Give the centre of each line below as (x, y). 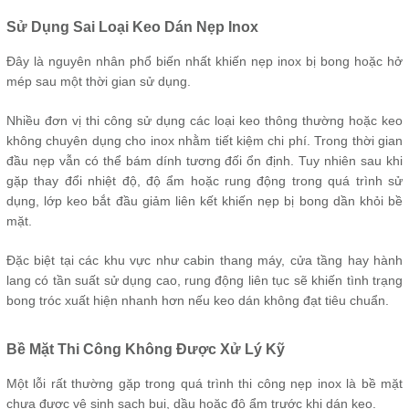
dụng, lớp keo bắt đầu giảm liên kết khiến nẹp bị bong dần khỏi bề (204, 201)
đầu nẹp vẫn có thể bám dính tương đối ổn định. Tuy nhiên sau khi (204, 161)
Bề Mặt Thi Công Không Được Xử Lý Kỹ (146, 349)
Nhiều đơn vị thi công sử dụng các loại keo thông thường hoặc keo (204, 121)
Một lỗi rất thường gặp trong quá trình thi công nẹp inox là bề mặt (204, 383)
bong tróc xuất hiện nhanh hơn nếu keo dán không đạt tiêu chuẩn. (198, 300)
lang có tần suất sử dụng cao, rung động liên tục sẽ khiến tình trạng (204, 280)
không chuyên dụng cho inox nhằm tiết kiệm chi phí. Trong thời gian (204, 141)
